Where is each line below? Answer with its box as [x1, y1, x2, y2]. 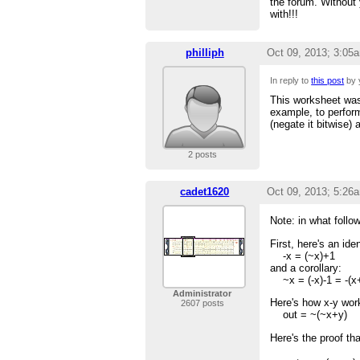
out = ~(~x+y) [270, 309, 348, 321]
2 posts [187, 149, 217, 160]
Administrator [173, 288, 232, 299]
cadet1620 [180, 186, 230, 198]
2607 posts [180, 298, 224, 309]
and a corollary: [270, 261, 342, 274]
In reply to [270, 76, 312, 86]
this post [311, 76, 345, 86]
